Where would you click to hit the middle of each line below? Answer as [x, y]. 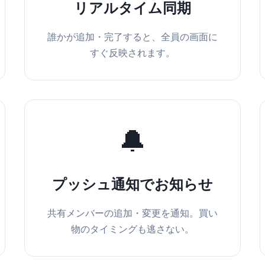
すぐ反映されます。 [132, 53]
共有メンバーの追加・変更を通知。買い [132, 213]
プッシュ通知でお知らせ [132, 185]
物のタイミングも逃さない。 [132, 229]
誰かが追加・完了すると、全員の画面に [132, 37]
